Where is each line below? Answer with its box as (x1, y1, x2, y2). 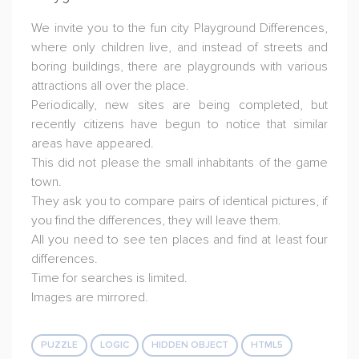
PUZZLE (41, 339, 78, 351)
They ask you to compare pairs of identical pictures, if (31, 193, 328, 209)
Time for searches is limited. (31, 270, 188, 286)
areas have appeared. (31, 135, 154, 151)
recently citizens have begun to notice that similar (31, 116, 328, 132)
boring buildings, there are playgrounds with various (31, 58, 328, 75)
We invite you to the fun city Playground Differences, (31, 20, 328, 36)
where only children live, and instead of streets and (31, 39, 328, 55)
